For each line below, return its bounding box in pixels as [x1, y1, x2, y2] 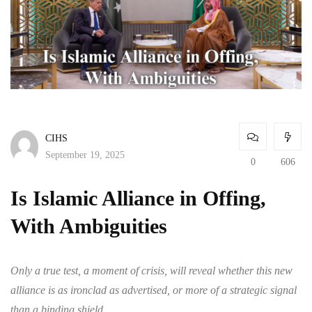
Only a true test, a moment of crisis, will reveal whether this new [10, 265, 292, 277]
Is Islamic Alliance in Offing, [10, 187, 266, 210]
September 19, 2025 [45, 149, 125, 160]
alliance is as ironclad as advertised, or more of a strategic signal [10, 284, 297, 297]
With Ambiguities [10, 214, 173, 238]
